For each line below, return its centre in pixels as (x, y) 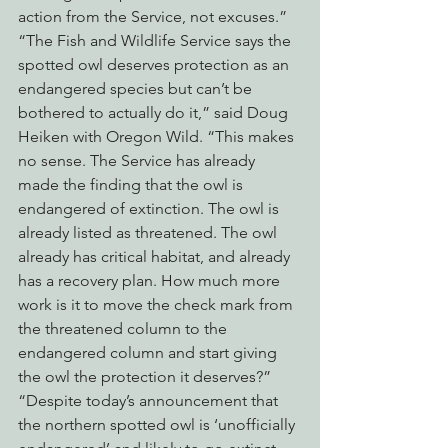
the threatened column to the (124, 329)
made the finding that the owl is (132, 185)
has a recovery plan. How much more (151, 281)
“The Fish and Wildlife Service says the (156, 41)
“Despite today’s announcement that (150, 401)
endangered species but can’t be (137, 89)
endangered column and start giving (149, 353)
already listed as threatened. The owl (149, 233)
